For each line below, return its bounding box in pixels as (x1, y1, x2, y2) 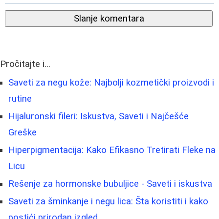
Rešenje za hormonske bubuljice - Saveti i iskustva (8, 178, 212, 189)
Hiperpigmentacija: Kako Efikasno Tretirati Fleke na (8, 144, 216, 155)
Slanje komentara (73, 13, 144, 24)
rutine (8, 93, 32, 104)
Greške (8, 127, 37, 138)
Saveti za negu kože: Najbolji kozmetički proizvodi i (8, 77, 214, 88)
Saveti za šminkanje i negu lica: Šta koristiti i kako (8, 196, 208, 207)
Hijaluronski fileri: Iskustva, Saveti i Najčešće (8, 110, 189, 122)
